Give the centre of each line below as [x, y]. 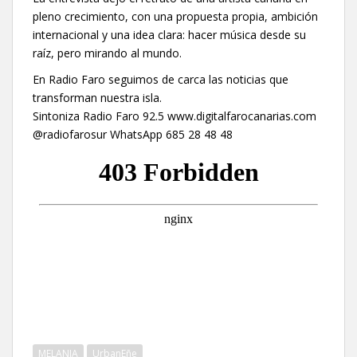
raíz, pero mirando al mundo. [107, 53]
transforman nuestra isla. [97, 97]
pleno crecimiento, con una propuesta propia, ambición [175, 16]
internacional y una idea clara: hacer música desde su [169, 34]
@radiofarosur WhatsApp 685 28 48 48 [133, 134]
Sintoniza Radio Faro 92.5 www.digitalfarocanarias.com [175, 116]
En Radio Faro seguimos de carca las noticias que [161, 79]
